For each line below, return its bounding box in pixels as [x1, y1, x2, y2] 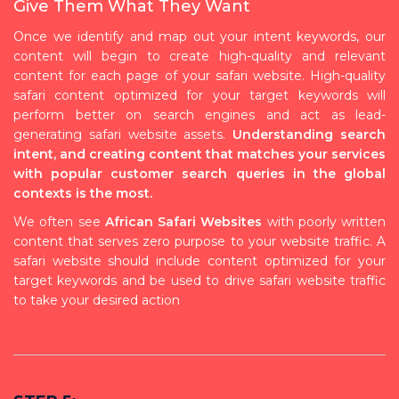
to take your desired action [13, 291, 180, 308]
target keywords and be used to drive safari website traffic [13, 272, 386, 289]
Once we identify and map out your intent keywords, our [13, 28, 386, 45]
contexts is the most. [13, 184, 152, 201]
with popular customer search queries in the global [13, 165, 386, 182]
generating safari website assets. [13, 126, 233, 142]
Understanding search [232, 126, 387, 142]
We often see [13, 213, 105, 230]
